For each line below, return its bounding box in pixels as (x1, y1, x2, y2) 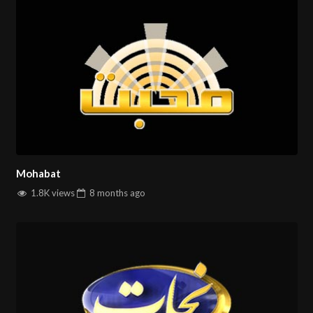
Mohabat (15, 167, 61, 180)
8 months (89, 187, 128, 198)
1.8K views (28, 187, 75, 198)
